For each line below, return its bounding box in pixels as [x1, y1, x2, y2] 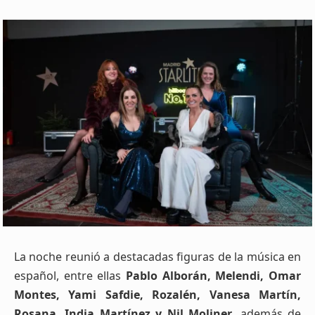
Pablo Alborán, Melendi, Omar [126, 267, 301, 283]
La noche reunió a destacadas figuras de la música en [14, 248, 301, 264]
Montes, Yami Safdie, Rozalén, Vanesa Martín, [14, 286, 301, 302]
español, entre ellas [14, 267, 126, 283]
